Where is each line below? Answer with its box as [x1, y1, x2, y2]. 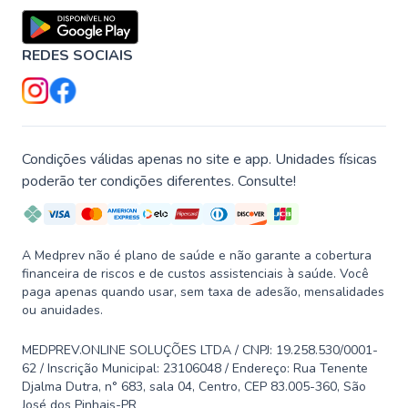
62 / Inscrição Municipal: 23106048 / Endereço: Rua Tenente [22, 360, 368, 378]
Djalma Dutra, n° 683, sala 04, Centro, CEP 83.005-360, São [22, 378, 366, 396]
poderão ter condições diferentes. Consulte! [22, 171, 296, 192]
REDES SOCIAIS [22, 46, 133, 66]
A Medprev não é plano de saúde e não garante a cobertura [22, 247, 372, 265]
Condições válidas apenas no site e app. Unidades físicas [22, 149, 377, 170]
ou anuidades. [22, 301, 103, 320]
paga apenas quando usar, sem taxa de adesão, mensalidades [22, 283, 384, 301]
